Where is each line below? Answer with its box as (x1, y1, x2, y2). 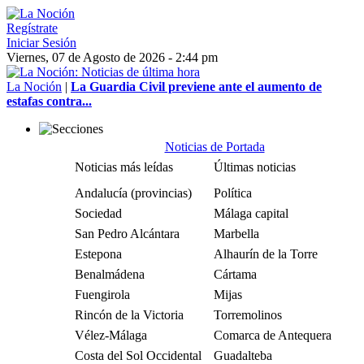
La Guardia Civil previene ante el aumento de (71, 80, 322, 93)
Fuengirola (75, 288, 130, 301)
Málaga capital (214, 206, 288, 220)
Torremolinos (214, 308, 282, 322)
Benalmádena (75, 267, 145, 281)
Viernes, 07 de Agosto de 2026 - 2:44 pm (6, 50, 218, 64)
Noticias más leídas (75, 160, 173, 174)
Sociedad (75, 206, 122, 220)
